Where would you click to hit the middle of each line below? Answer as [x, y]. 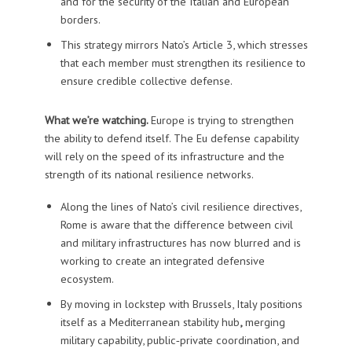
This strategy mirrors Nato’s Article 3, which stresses [184, 45]
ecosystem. [87, 279]
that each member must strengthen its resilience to [183, 63]
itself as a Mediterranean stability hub [150, 322]
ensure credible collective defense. [146, 81]
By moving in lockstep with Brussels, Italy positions [181, 304]
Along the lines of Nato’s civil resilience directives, [180, 207]
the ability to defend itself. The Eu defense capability [171, 138]
